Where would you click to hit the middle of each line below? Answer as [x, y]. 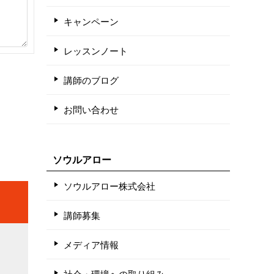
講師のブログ [91, 80]
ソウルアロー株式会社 [109, 185]
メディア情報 [91, 244]
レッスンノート [96, 50]
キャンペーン [91, 21]
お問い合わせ [91, 109]
